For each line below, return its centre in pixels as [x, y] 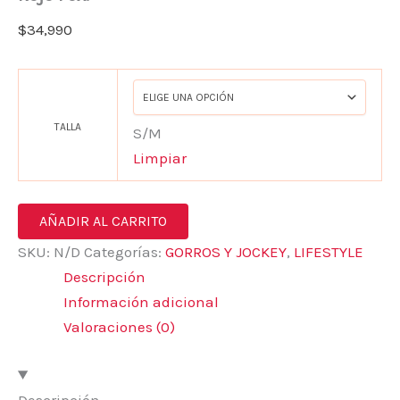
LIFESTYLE [329, 252]
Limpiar [160, 158]
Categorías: [125, 252]
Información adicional [141, 302]
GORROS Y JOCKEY [226, 252]
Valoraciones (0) [119, 327]
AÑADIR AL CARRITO [103, 221]
